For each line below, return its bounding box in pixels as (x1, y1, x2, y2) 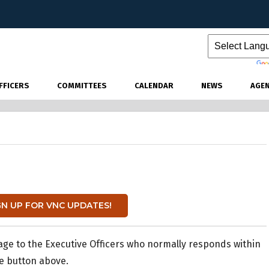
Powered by (208, 59, 256, 69)
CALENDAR (134, 81, 174, 91)
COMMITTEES (57, 81, 107, 91)
